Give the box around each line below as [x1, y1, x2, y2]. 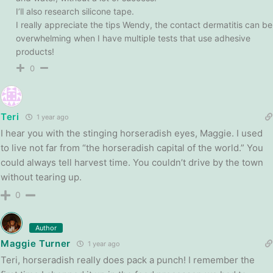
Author [35, 223, 57, 232]
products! [16, 46, 54, 57]
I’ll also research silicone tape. [16, 5, 134, 16]
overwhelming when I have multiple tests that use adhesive [16, 32, 250, 43]
